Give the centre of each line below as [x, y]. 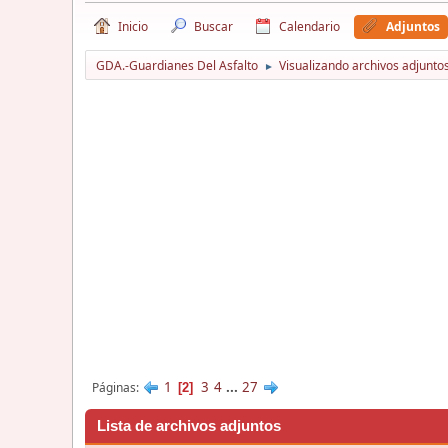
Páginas [114, 387]
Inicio [133, 26]
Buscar [213, 26]
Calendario [309, 26]
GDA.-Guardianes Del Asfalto [177, 65]
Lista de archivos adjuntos [189, 425]
